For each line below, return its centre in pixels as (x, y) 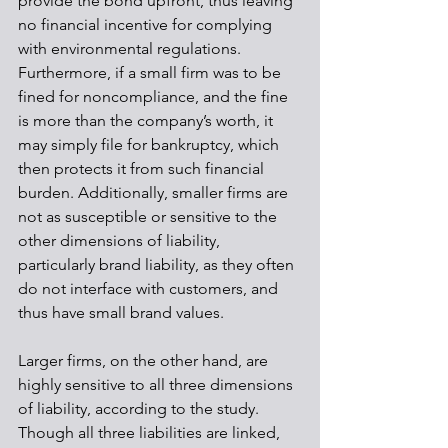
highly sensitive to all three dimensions (157, 384)
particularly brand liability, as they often (158, 264)
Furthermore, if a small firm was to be (151, 72)
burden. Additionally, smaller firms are (155, 192)
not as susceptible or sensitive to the (149, 216)
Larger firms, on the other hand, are (145, 360)
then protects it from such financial (143, 168)
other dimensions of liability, (121, 240)
